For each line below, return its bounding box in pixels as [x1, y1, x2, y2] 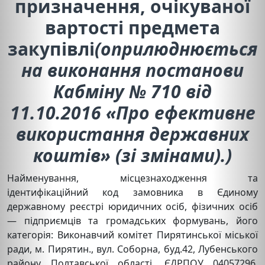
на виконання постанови [21, 57, 244, 82]
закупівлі [8, 36, 95, 61]
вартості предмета [45, 15, 220, 40]
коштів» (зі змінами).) [33, 143, 232, 167]
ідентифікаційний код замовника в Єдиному [7, 185, 258, 199]
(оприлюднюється [95, 36, 257, 61]
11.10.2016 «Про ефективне [9, 100, 256, 125]
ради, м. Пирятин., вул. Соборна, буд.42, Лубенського [7, 242, 258, 256]
